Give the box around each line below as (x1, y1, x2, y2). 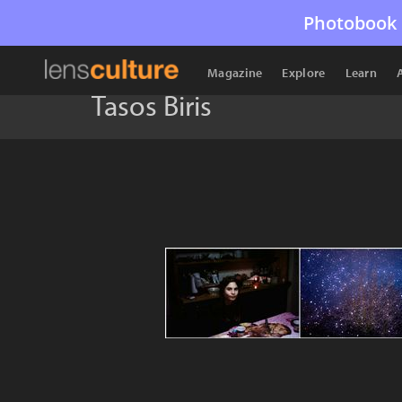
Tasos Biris (92, 87, 212, 123)
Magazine (207, 65, 263, 81)
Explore (282, 65, 326, 81)
